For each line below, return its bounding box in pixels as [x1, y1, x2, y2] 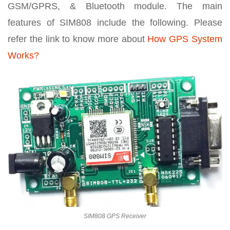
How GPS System [147, 33, 223, 44]
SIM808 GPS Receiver [84, 212, 146, 220]
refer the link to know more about [8, 33, 148, 44]
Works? [8, 50, 39, 61]
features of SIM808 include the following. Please [8, 17, 222, 28]
